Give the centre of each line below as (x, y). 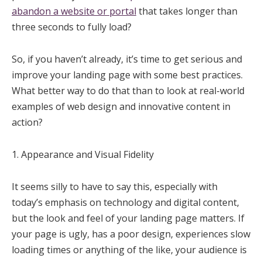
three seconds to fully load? (72, 27)
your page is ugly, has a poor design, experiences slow (131, 234)
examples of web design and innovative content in (121, 106)
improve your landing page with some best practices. (127, 75)
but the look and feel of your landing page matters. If (128, 218)
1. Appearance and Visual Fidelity (83, 154)
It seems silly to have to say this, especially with (115, 187)
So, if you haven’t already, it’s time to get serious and (127, 59)
